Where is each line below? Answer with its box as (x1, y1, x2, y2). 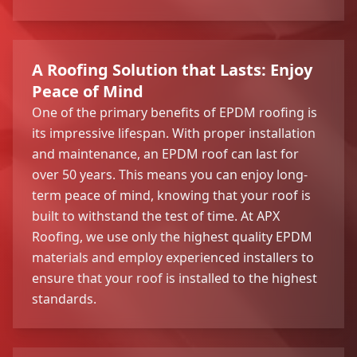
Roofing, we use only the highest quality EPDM (32, 227, 312, 245)
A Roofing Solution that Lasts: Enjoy (32, 58, 312, 80)
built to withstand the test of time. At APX (32, 206, 280, 225)
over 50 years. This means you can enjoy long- (32, 165, 308, 183)
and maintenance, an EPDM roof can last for (32, 144, 299, 163)
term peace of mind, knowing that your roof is (32, 186, 311, 204)
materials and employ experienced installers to (32, 248, 314, 266)
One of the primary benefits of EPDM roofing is (32, 103, 317, 121)
